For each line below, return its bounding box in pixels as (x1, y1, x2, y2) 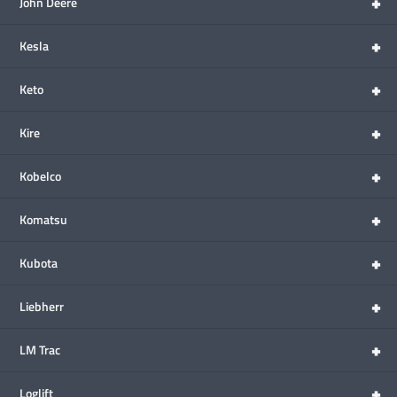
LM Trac (19, 340, 60, 360)
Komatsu (19, 210, 67, 230)
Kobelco (19, 167, 61, 186)
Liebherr (19, 297, 64, 316)
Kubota (19, 253, 58, 273)
